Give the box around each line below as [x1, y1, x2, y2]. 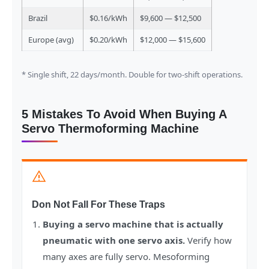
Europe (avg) [28, 34, 74, 46]
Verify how [185, 234, 232, 247]
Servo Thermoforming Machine [22, 122, 199, 136]
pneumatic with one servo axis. [43, 234, 185, 247]
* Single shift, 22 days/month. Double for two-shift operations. [22, 69, 243, 80]
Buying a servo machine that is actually [43, 218, 223, 231]
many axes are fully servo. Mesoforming [43, 250, 210, 263]
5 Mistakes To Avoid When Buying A [22, 107, 226, 121]
